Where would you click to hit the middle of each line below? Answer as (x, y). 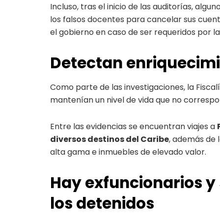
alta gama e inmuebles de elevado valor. (128, 152)
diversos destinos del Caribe (110, 139)
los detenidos (102, 203)
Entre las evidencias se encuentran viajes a (134, 126)
